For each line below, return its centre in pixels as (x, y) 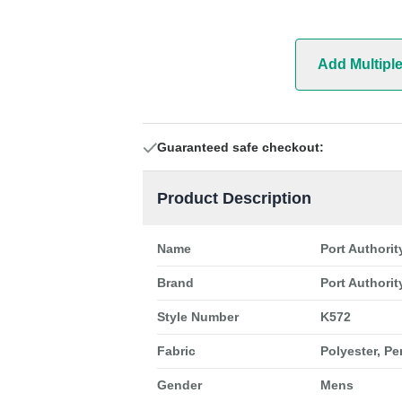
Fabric (176, 351)
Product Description (234, 199)
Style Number (197, 317)
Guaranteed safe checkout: (240, 148)
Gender (179, 385)
